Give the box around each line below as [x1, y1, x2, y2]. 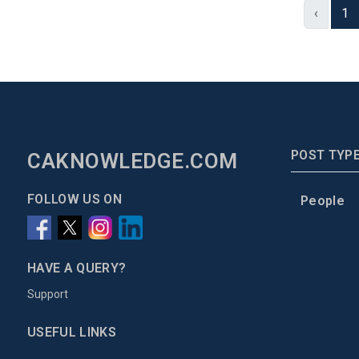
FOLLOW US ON [27, 191, 122, 207]
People [301, 192, 345, 208]
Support [27, 287, 68, 301]
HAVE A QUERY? [27, 260, 127, 276]
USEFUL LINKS [27, 324, 116, 340]
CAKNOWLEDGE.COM [27, 148, 238, 173]
